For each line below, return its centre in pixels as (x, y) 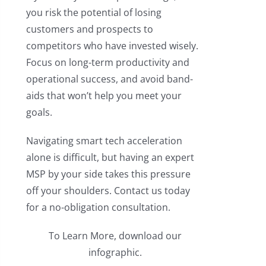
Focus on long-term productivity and (107, 63)
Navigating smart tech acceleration (104, 141)
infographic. (115, 253)
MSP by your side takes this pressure (108, 174)
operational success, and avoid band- (109, 79)
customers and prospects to (89, 29)
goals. (39, 113)
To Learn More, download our (115, 236)
